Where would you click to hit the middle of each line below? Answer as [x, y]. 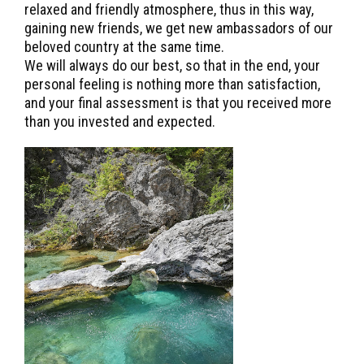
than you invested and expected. [120, 121]
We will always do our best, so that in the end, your [172, 65]
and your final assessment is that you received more [178, 102]
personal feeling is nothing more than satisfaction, [172, 84]
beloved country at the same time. [124, 46]
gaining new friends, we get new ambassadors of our [179, 28]
